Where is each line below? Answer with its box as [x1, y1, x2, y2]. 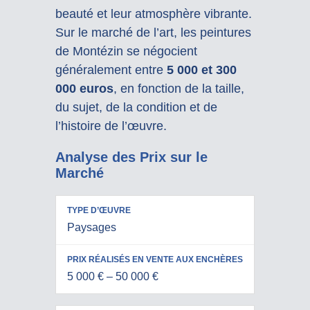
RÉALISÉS [136, 224, 193, 236]
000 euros [55, 82, 113, 96]
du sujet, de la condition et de [55, 100, 217, 115]
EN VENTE [136, 240, 193, 253]
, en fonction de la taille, [113, 82, 244, 96]
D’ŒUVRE [64, 248, 119, 261]
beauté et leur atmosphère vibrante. [55, 7, 252, 21]
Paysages [66, 221, 116, 234]
